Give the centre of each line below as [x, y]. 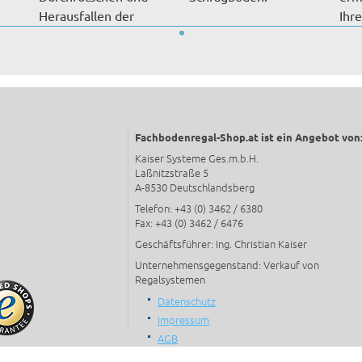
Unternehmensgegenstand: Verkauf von [227, 264]
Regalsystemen [170, 279]
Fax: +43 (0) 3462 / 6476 [189, 222]
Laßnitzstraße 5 [172, 172]
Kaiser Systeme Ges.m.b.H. [197, 158]
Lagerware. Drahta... [97, 34]
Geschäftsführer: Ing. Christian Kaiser [221, 243]
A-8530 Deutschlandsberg [195, 187]
